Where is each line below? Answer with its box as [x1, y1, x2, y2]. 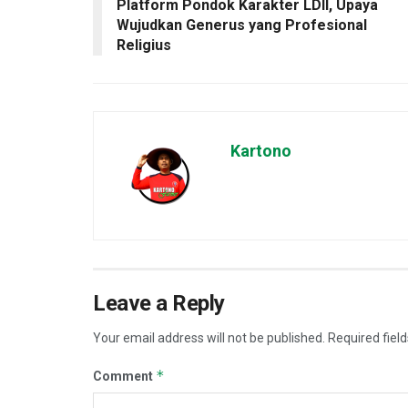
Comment [93, 369, 156, 384]
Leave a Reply [93, 291, 225, 317]
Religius [117, 36, 171, 55]
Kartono [230, 141, 291, 161]
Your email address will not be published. [93, 331, 325, 346]
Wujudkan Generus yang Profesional [117, 16, 367, 35]
